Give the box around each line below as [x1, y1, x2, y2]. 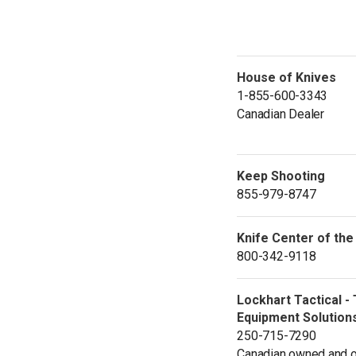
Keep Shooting [237, 168, 326, 184]
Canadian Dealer [237, 106, 324, 122]
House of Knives [237, 69, 337, 85]
